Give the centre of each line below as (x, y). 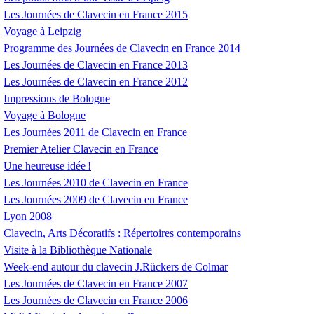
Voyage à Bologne (45, 116)
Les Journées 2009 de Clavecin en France (96, 200)
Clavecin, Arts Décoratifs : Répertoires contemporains (122, 233)
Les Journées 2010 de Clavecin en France (96, 183)
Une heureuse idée (45, 166)
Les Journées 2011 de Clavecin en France (95, 132)
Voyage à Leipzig (42, 32)
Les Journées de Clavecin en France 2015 (96, 15)
